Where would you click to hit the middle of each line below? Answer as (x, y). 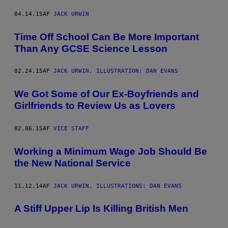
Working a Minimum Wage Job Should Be (111, 151)
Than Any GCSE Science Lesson (91, 48)
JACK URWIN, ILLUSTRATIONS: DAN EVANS (118, 186)
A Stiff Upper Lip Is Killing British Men (101, 209)
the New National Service (73, 163)
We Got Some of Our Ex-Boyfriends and (107, 94)
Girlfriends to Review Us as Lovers (95, 106)
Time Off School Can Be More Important (107, 37)
